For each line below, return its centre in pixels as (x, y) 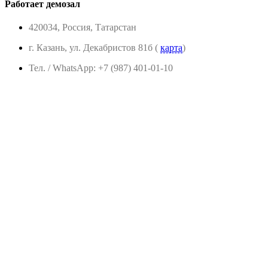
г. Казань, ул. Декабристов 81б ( (93, 48)
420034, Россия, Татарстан (83, 28)
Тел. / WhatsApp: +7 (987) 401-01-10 (101, 68)
